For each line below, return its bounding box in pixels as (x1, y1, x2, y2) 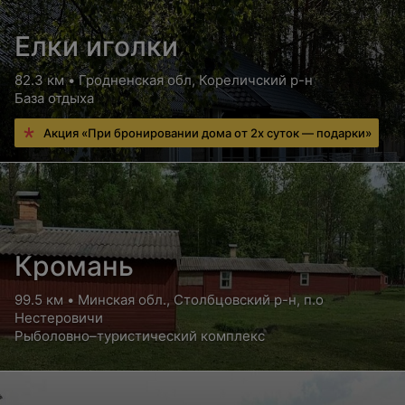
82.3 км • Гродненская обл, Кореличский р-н (14, 71, 313, 89)
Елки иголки (14, 30, 178, 62)
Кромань (14, 250, 134, 282)
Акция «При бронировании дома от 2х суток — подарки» (43, 126, 372, 140)
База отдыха (14, 89, 94, 107)
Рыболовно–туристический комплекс (14, 327, 265, 344)
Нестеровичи (14, 309, 103, 326)
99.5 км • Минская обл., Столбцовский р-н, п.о (14, 291, 324, 308)
